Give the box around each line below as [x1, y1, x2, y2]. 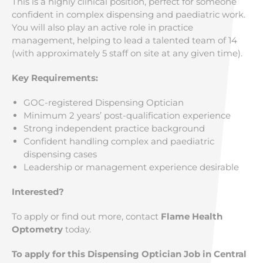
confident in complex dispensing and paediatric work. [12, 9, 245, 20]
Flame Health [161, 211, 222, 222]
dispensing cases [23, 149, 97, 160]
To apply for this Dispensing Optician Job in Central [12, 248, 247, 259]
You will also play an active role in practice [12, 22, 193, 33]
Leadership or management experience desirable [23, 161, 239, 173]
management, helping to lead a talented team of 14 [12, 35, 237, 46]
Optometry [12, 224, 63, 235]
